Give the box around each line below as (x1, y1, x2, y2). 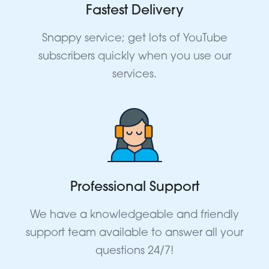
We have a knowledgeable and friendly (30, 209, 239, 221)
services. (112, 68, 157, 80)
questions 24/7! (95, 245, 174, 257)
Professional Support (70, 180, 199, 195)
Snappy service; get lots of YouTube (41, 32, 228, 44)
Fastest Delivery (85, 4, 184, 18)
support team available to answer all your (26, 227, 243, 239)
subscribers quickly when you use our (38, 50, 231, 62)
